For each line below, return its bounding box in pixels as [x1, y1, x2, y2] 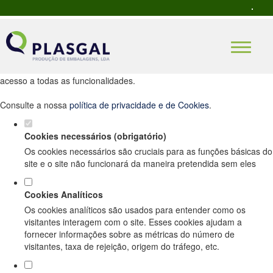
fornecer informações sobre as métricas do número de [24, 228, 235, 240]
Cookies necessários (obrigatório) [24, 130, 166, 142]
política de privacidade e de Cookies [69, 99, 209, 111]
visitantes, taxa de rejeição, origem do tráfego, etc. [24, 240, 219, 252]
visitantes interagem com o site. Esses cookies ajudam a [24, 216, 242, 228]
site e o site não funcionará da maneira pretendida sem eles [24, 157, 256, 169]
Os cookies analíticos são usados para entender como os [24, 204, 246, 216]
